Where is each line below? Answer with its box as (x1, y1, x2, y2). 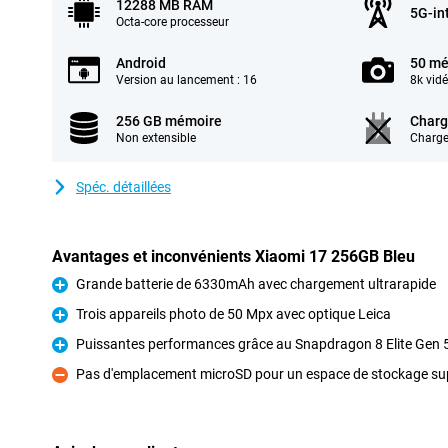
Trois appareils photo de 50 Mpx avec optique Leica (76, 306, 391, 322)
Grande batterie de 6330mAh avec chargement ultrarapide (76, 276, 436, 292)
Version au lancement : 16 (116, 73, 257, 87)
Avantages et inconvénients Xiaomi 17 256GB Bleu (52, 247, 415, 266)
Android (116, 55, 166, 71)
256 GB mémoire (116, 113, 222, 129)
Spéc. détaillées (76, 179, 171, 195)
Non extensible (116, 131, 196, 145)
